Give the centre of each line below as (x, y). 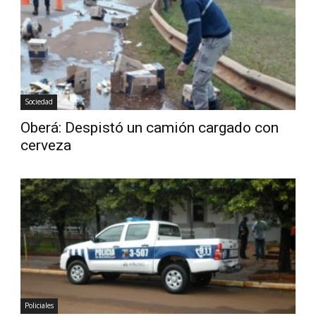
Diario (170, 18)
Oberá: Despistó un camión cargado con (150, 128)
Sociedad (39, 102)
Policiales (39, 306)
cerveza (46, 146)
